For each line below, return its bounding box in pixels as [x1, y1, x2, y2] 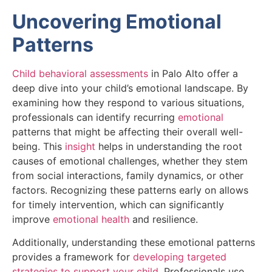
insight [65, 140, 95, 152]
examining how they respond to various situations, [12, 96, 244, 109]
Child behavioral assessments [12, 67, 148, 80]
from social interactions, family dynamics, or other [12, 169, 243, 182]
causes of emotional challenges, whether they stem [12, 154, 248, 167]
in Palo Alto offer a [148, 67, 238, 80]
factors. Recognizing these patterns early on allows [12, 183, 248, 196]
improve [12, 212, 53, 225]
